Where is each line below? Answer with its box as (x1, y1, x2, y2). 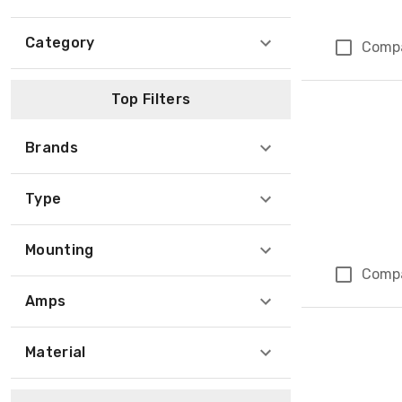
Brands (25, 139, 78, 156)
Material (25, 344, 86, 361)
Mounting (25, 241, 94, 258)
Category (25, 34, 95, 51)
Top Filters (110, 91, 191, 108)
